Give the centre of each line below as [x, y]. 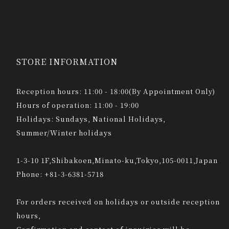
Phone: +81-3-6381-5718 [60, 174]
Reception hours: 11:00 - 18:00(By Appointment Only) [116, 91]
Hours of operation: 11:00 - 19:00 [78, 105]
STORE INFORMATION [67, 62]
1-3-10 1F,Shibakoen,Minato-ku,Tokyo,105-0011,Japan [117, 161]
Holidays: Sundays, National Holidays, [91, 119]
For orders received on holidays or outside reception [118, 202]
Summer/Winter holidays [64, 133]
